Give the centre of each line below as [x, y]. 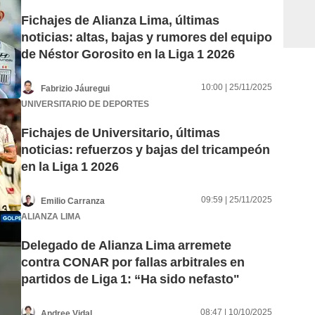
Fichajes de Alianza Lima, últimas [120, 20]
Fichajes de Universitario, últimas [121, 133]
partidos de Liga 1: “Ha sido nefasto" [130, 279]
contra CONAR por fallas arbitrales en [133, 262]
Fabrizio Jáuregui [75, 88]
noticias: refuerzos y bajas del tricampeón [146, 150]
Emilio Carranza [73, 201]
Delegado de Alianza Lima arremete [126, 245]
